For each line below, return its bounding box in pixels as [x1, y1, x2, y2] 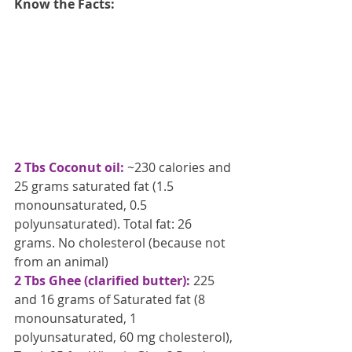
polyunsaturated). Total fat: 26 [14, 215, 195, 233]
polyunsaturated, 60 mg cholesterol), [14, 328, 236, 346]
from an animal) [14, 253, 108, 271]
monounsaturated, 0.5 [14, 196, 150, 214]
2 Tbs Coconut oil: [14, 159, 124, 177]
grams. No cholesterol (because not [14, 234, 229, 252]
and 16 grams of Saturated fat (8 [14, 291, 208, 309]
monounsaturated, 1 [14, 310, 140, 328]
